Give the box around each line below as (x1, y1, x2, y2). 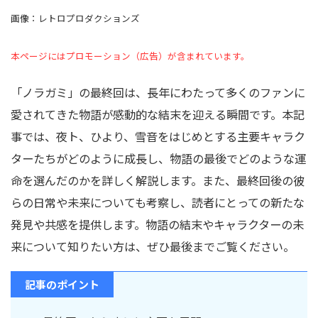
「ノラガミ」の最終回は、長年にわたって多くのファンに (11, 84, 305, 101)
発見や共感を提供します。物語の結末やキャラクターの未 (11, 216, 304, 233)
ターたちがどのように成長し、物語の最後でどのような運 (11, 150, 306, 167)
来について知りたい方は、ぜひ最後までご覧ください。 (11, 238, 295, 255)
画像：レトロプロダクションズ (11, 11, 140, 25)
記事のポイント (25, 277, 99, 292)
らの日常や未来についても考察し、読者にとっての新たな (11, 194, 305, 211)
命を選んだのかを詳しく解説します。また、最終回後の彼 (11, 172, 305, 189)
